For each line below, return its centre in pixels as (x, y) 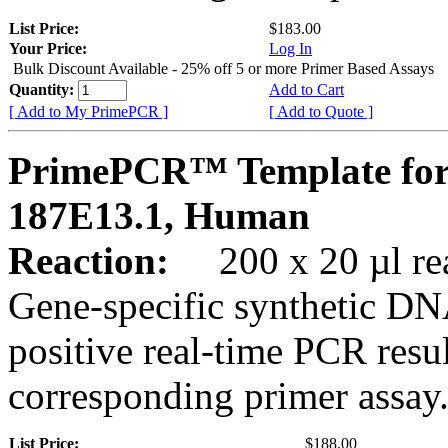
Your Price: (48, 48)
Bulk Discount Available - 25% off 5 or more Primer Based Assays (223, 68)
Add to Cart (306, 89)
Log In (290, 48)
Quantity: (43, 89)
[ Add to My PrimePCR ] (88, 111)
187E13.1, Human (159, 215)
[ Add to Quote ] (321, 111)
